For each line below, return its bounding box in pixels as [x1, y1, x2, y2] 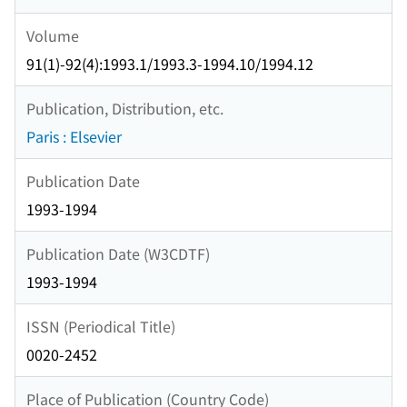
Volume [26, 24, 79, 46]
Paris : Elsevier [26, 125, 122, 148]
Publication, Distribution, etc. [26, 96, 223, 119]
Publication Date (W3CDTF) [26, 242, 210, 264]
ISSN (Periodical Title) [26, 314, 175, 337]
